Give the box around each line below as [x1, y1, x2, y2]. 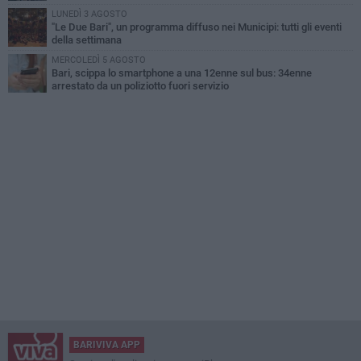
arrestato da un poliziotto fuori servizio [52, 80, 229, 93]
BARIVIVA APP [73, 339, 140, 351]
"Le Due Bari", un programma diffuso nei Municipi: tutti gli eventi [52, 21, 342, 34]
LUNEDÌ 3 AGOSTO [52, 9, 127, 20]
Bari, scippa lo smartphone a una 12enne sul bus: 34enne [52, 67, 312, 80]
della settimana [52, 34, 122, 47]
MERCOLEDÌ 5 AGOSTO [52, 55, 146, 66]
